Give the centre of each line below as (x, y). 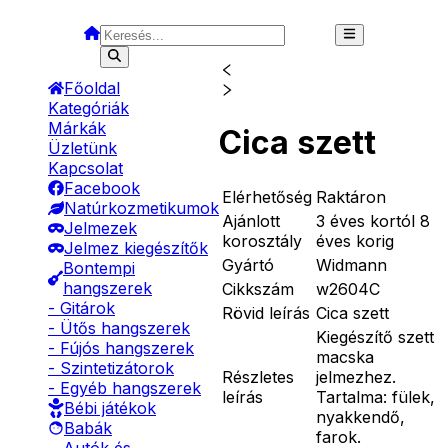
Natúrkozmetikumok (141, 208)
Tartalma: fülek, (375, 396)
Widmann (351, 264)
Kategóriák (88, 108)
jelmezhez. (356, 376)
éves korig (355, 240)
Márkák (77, 128)
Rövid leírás (266, 312)
